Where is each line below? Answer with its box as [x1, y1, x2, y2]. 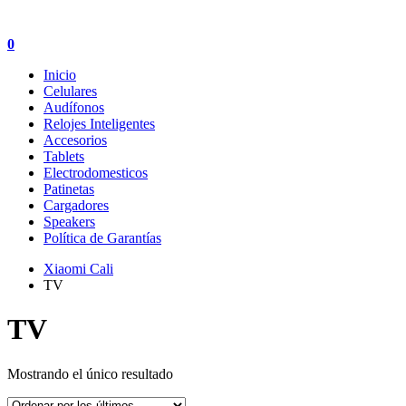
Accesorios [43, 132, 107, 148]
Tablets [43, 149, 84, 164]
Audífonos [43, 100, 104, 115]
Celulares [43, 83, 97, 99]
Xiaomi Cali [43, 261, 113, 276]
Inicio [43, 67, 76, 82]
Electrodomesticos [43, 165, 148, 180]
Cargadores [43, 198, 109, 213]
